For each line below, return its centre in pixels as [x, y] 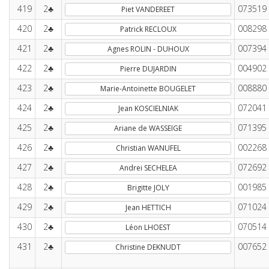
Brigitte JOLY [148, 188]
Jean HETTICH [148, 207]
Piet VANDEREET [148, 9]
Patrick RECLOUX [148, 29]
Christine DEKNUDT [148, 247]
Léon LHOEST [148, 227]
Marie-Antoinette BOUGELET [148, 89]
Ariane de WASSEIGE [148, 128]
